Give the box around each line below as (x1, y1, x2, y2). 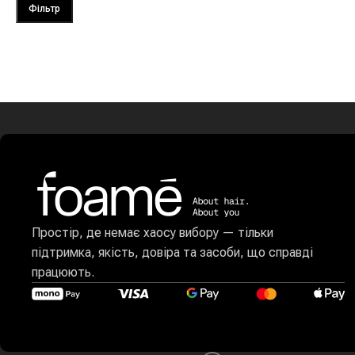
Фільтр (29, 2, 60, 14)
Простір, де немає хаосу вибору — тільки (32, 225, 273, 240)
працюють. (32, 265, 94, 280)
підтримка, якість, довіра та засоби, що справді (32, 245, 313, 260)
